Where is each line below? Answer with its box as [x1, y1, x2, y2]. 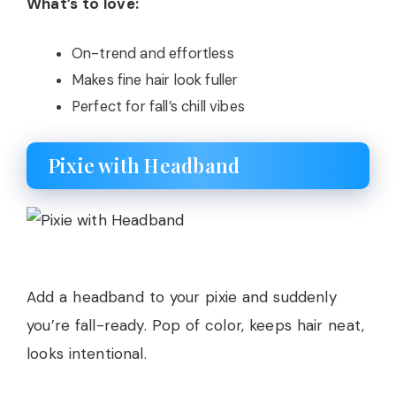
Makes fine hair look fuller [72, 70, 239, 89]
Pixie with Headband [49, 152, 240, 179]
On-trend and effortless [72, 43, 234, 63]
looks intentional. [27, 344, 147, 363]
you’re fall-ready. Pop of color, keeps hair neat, [27, 316, 365, 335]
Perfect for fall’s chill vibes [72, 96, 245, 116]
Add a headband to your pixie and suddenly [27, 287, 337, 307]
